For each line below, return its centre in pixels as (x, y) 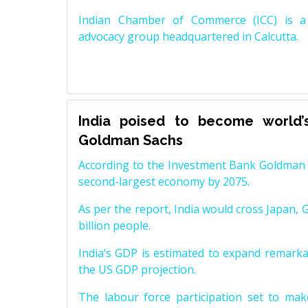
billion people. (114, 226)
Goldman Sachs (131, 141)
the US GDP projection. (137, 270)
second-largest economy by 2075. (164, 182)
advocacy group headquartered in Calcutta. (188, 37)
